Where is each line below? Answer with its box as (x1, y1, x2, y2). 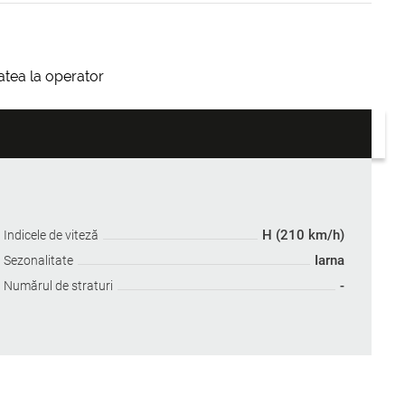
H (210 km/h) (261, 227, 344, 244)
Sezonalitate (4, 253, 74, 268)
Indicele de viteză (4, 228, 99, 243)
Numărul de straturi (4, 278, 114, 294)
